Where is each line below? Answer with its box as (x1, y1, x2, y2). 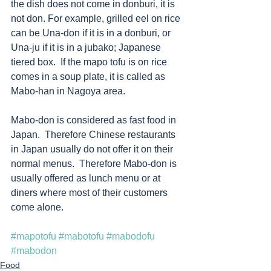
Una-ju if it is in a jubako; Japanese (11, 42, 163, 53)
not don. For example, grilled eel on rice (11, 13, 183, 24)
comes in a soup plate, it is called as (11, 71, 168, 82)
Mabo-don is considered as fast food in (11, 115, 178, 125)
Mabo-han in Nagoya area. (11, 86, 128, 96)
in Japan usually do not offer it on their (11, 144, 175, 154)
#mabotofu (59, 231, 104, 241)
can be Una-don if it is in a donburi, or (11, 28, 173, 38)
